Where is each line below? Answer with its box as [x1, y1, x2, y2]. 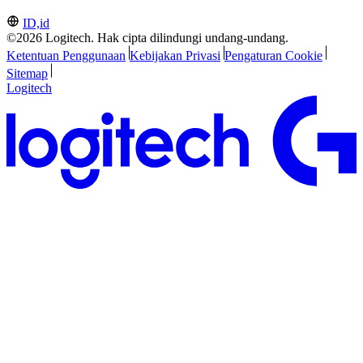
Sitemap [6, 66, 48, 81]
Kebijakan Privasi [129, 49, 220, 63]
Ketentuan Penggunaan [6, 49, 126, 63]
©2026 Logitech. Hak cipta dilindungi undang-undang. [6, 31, 288, 45]
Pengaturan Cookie [224, 49, 322, 63]
